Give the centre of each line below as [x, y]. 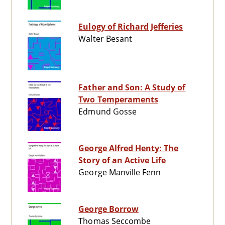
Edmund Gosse [107, 112]
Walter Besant [105, 39]
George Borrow [108, 209]
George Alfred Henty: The [129, 148]
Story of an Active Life [122, 160]
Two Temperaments [118, 100]
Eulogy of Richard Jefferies [131, 27]
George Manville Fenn [120, 173]
